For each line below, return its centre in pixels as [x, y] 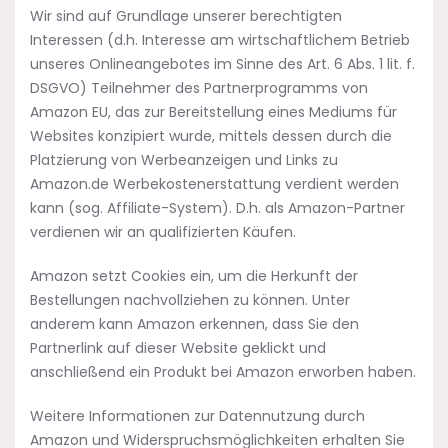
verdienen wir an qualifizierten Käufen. [163, 232]
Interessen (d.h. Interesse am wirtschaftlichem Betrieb [220, 40]
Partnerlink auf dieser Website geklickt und [178, 348]
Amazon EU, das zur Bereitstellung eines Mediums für [213, 112]
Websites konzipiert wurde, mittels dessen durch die [211, 136]
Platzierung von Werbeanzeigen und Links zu [184, 160]
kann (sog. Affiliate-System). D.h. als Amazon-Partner [217, 208]
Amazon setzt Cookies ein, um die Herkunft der [194, 276]
